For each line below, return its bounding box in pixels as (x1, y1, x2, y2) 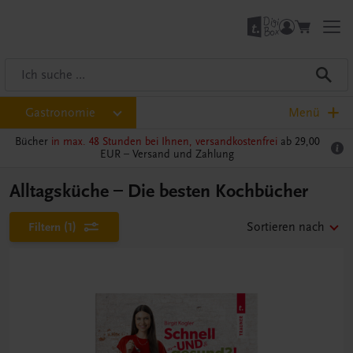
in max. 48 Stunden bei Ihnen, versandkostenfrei (50, 135, 277, 148)
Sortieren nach (247, 220, 325, 234)
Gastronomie (25, 106, 95, 120)
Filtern (28, 220, 61, 234)
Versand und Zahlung (132, 147, 234, 161)
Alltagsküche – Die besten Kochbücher (9, 180, 308, 203)
